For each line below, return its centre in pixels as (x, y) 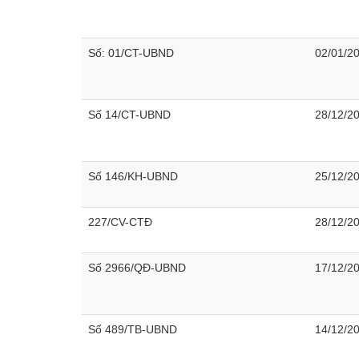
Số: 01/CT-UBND (131, 53)
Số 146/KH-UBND (133, 176)
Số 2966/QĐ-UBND (137, 268)
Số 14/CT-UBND (129, 115)
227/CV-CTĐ (120, 222)
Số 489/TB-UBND (133, 329)
